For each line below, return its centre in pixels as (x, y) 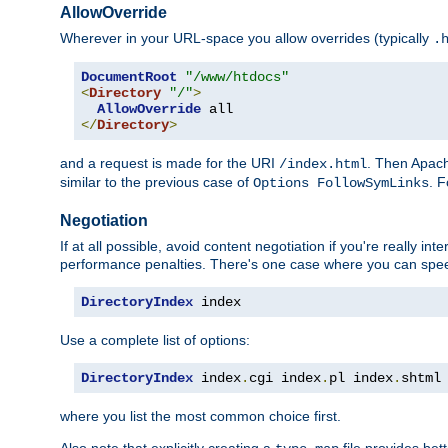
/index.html (323, 163)
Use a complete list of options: (155, 339)
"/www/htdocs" (237, 76)
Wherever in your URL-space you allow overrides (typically (246, 37)
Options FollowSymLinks (341, 182)
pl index (361, 377)
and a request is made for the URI (169, 162)
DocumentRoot (129, 76)
